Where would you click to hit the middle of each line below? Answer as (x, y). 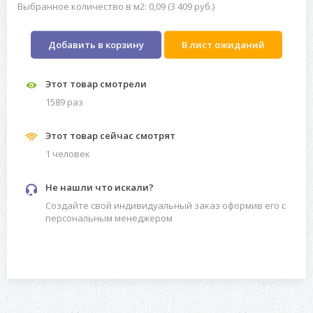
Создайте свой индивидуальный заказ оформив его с (166, 206)
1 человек (68, 154)
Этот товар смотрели (96, 84)
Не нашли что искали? (100, 188)
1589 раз (64, 102)
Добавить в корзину (96, 45)
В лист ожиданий (223, 45)
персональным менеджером (109, 218)
